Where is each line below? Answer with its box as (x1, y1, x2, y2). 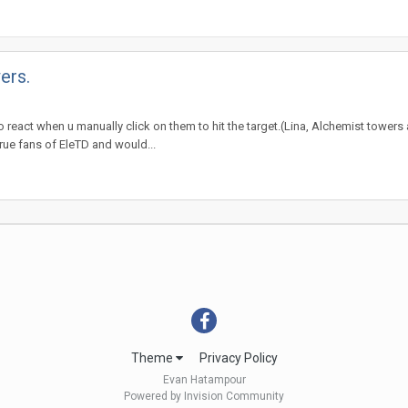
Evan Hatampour (162, 373, 246, 387)
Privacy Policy (199, 351, 278, 366)
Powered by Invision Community (124, 390, 284, 403)
